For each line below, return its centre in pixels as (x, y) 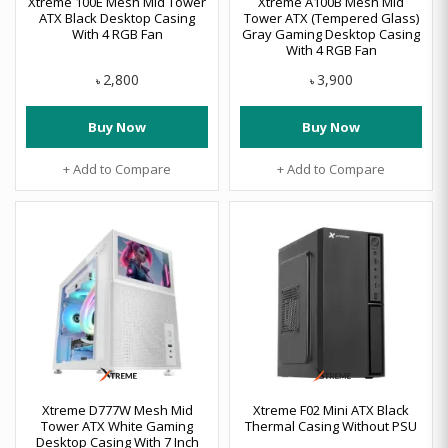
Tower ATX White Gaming (117, 426)
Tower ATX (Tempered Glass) (331, 18)
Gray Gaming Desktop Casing (331, 34)
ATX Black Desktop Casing (117, 18)
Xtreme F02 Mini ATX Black (331, 410)
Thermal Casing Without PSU (331, 426)
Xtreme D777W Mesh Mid (117, 410)
